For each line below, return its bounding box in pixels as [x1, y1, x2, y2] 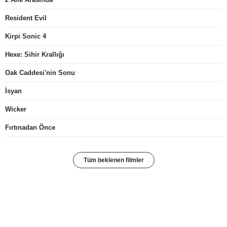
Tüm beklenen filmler [83, 157, 144, 164]
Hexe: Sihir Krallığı [5, 51, 64, 58]
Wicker [5, 105, 26, 113]
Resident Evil [5, 14, 47, 22]
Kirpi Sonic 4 [5, 32, 46, 40]
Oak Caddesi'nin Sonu [5, 69, 75, 77]
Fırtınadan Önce [5, 124, 55, 131]
